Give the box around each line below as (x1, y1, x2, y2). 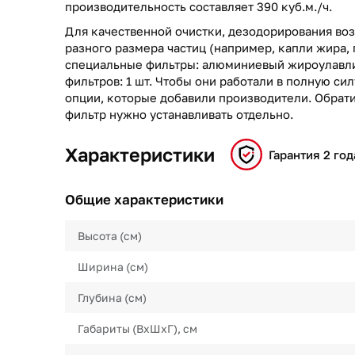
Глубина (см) (78, 291, 147, 304)
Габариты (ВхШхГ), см (78, 322, 197, 335)
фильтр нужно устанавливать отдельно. (65, 107, 293, 121)
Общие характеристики (65, 191, 223, 208)
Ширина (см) (78, 260, 148, 273)
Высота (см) (78, 229, 142, 242)
